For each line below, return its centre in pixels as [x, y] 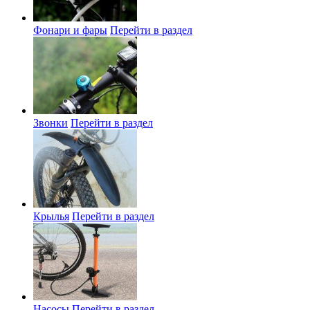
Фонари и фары [70, 30]
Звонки [51, 123]
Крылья [51, 216]
